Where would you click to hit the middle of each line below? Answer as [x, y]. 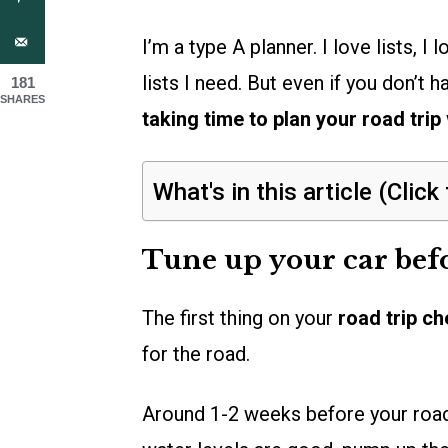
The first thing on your [240, 318]
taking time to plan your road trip [291, 119]
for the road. [196, 354]
